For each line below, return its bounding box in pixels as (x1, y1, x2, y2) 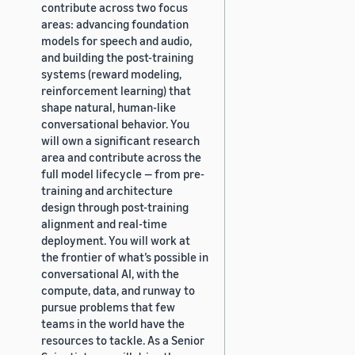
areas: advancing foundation (41, 16, 189, 31)
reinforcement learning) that (41, 82, 191, 97)
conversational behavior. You (41, 116, 189, 131)
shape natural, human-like (41, 99, 176, 114)
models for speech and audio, (41, 32, 192, 48)
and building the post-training (41, 49, 193, 64)
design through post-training (41, 199, 189, 214)
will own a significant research (41, 132, 200, 147)
